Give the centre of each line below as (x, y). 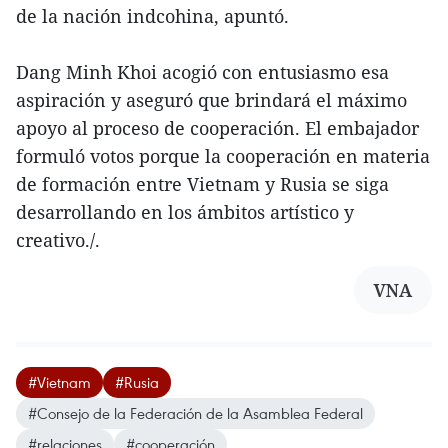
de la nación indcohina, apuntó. (152, 16)
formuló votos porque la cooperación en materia (223, 156)
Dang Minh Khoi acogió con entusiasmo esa (202, 72)
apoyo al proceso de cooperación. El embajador (217, 128)
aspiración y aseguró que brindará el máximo (211, 100)
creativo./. (58, 240)
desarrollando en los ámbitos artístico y (185, 212)
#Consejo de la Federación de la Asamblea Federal (195, 413)
